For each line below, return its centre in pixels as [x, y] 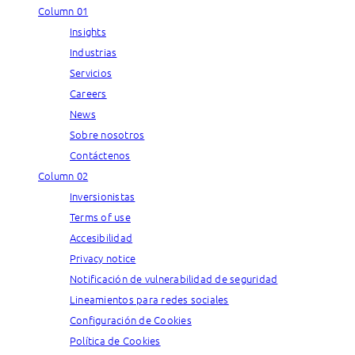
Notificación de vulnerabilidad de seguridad [174, 278]
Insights [88, 31]
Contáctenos [100, 155]
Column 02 [63, 175]
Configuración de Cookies [131, 319]
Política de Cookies [115, 340]
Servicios [91, 72]
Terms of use [100, 216]
